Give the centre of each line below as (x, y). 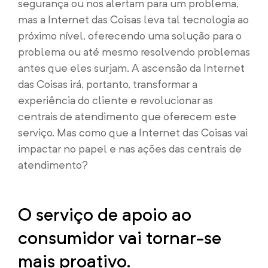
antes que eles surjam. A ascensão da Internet (131, 68)
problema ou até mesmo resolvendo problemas (134, 52)
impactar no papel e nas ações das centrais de (130, 149)
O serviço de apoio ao (105, 214)
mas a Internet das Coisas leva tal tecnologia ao (133, 19)
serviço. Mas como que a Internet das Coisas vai (133, 133)
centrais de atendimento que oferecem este (127, 116)
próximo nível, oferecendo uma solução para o (130, 36)
